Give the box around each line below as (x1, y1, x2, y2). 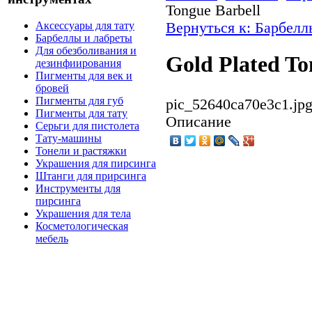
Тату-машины (36, 132, 102, 145)
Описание (166, 113, 231, 130)
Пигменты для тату (36, 107, 127, 120)
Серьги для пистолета (36, 120, 139, 132)
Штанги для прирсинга (36, 170, 146, 182)
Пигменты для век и (36, 70, 132, 82)
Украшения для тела (36, 208, 131, 220)
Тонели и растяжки (36, 145, 127, 157)
